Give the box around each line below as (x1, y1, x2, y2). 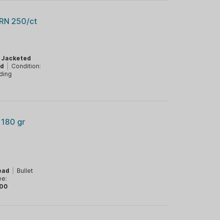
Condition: (11, 62, 41, 70)
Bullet (17, 167, 33, 174)
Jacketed (1, 55, 31, 62)
